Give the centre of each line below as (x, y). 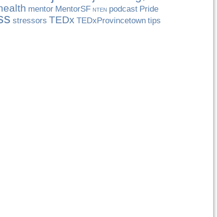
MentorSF (73, 9)
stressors (30, 21)
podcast (124, 9)
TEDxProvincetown (111, 21)
